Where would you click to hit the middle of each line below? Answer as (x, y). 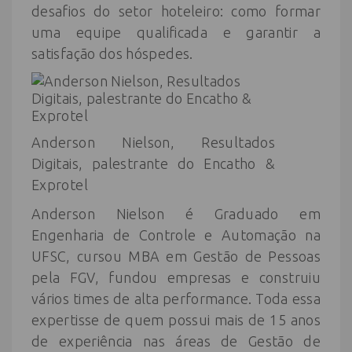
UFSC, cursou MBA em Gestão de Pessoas (176, 256)
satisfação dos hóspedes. (112, 53)
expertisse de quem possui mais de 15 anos (176, 320)
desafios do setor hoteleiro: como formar (176, 11)
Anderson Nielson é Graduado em (176, 214)
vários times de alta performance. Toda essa (176, 299)
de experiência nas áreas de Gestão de (176, 341)
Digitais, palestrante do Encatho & (153, 163)
